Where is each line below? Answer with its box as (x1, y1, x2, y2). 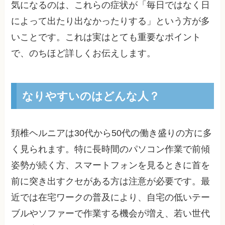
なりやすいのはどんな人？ (22, 87, 160, 103)
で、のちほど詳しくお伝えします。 (11, 48, 156, 58)
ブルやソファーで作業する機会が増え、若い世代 (11, 208, 210, 218)
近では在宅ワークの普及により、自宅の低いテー (11, 192, 210, 202)
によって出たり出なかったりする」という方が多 (11, 16, 210, 26)
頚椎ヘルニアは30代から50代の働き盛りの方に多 (11, 128, 212, 138)
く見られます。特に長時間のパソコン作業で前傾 (11, 144, 210, 154)
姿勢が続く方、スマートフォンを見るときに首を (11, 160, 210, 170)
